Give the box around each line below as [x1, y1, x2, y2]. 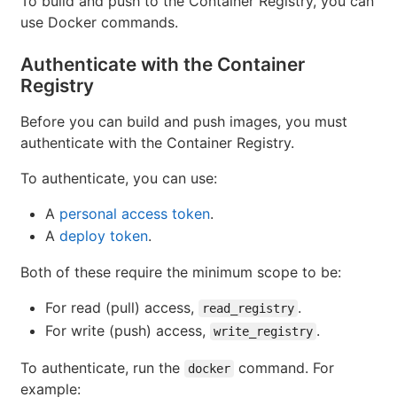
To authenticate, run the [20, 359, 184, 378]
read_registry [202, 301, 294, 316]
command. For [234, 359, 334, 378]
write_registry [214, 324, 313, 339]
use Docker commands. [20, 13, 178, 32]
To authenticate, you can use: [20, 169, 217, 188]
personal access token [59, 205, 210, 223]
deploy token [59, 227, 148, 245]
